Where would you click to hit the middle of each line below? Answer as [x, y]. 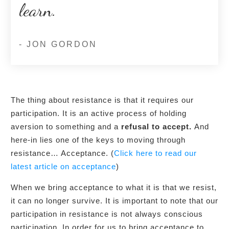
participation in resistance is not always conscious [107, 214]
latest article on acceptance [63, 166]
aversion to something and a [66, 126]
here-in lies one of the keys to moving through [98, 140]
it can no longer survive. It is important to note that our [114, 200]
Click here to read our [155, 153]
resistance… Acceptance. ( [62, 153]
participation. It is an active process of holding [99, 113]
